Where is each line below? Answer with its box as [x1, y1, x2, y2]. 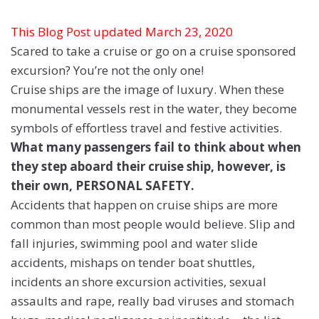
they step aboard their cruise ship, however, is [11, 158, 286, 175]
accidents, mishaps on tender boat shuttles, [11, 254, 255, 271]
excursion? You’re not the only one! [11, 62, 204, 79]
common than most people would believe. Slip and [11, 216, 296, 233]
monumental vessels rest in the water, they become [11, 100, 297, 117]
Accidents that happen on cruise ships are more [11, 197, 278, 214]
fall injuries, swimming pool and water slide [11, 235, 258, 252]
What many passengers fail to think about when [11, 139, 301, 156]
